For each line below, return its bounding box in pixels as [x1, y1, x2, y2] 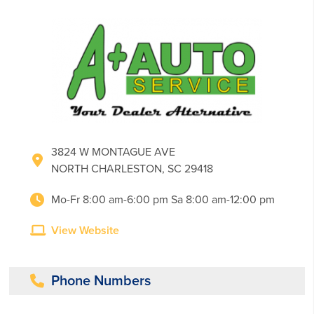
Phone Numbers [51, 273, 151, 289]
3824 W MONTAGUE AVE [51, 145, 176, 159]
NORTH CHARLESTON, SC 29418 [51, 162, 214, 176]
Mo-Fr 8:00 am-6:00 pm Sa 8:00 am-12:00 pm [51, 193, 275, 207]
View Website [51, 224, 120, 238]
